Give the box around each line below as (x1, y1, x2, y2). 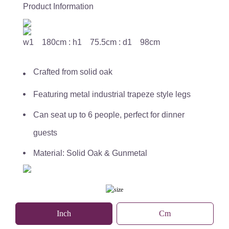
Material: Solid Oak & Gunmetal (33, 149, 147, 158)
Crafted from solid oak (33, 67, 112, 77)
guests (33, 128, 57, 138)
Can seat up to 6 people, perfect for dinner (33, 110, 185, 120)
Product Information (23, 2, 94, 11)
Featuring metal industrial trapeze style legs (33, 90, 191, 99)
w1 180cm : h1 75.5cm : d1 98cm (23, 38, 160, 47)
